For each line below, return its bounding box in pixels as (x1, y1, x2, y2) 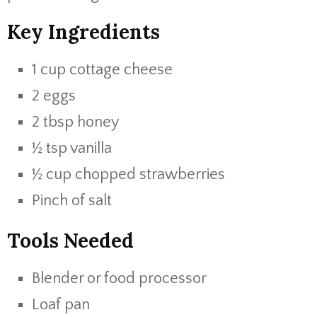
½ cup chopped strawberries (32, 166, 225, 183)
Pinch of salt (32, 192, 112, 209)
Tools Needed (7, 228, 134, 253)
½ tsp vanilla (32, 139, 112, 157)
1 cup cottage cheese (32, 61, 173, 79)
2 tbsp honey (32, 113, 119, 131)
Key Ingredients (7, 19, 160, 45)
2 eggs (32, 87, 76, 105)
